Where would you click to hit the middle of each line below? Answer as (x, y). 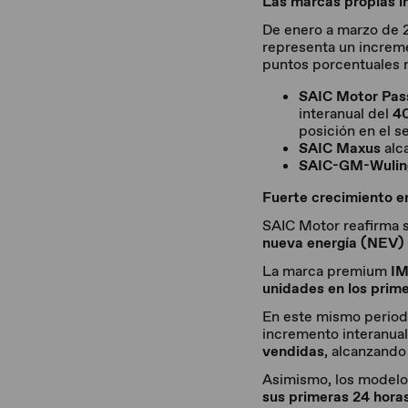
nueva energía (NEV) (333, 243)
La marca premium (326, 271)
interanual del (346, 113)
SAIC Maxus (340, 148)
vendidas (293, 351)
